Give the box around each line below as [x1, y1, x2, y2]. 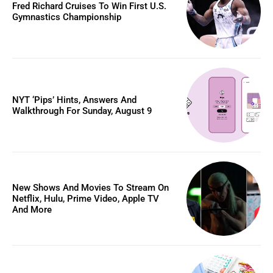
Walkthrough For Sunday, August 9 [12, 105, 152, 116]
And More [12, 204, 52, 216]
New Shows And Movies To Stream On [12, 182, 169, 194]
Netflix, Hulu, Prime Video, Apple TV [12, 193, 159, 205]
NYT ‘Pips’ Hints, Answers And [12, 94, 136, 105]
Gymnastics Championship [12, 12, 121, 23]
